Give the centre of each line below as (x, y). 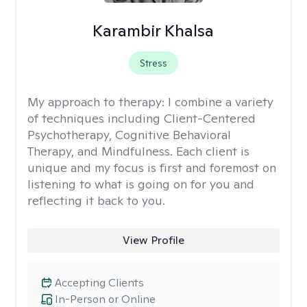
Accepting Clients (99, 283)
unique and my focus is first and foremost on (152, 168)
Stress (153, 63)
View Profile (153, 240)
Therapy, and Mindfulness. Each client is (138, 151)
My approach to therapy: (98, 102)
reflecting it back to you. (96, 200)
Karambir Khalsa (153, 30)
